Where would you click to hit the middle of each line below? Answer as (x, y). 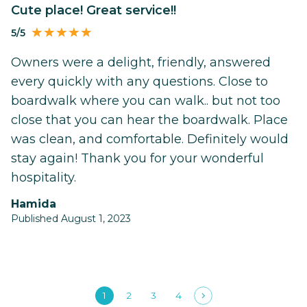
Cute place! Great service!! (98, 11)
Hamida (38, 204)
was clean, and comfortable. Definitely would (150, 139)
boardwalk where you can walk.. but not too (146, 101)
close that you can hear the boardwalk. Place (149, 120)
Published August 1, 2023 (71, 219)
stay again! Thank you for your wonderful (137, 159)
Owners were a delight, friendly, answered (141, 63)
